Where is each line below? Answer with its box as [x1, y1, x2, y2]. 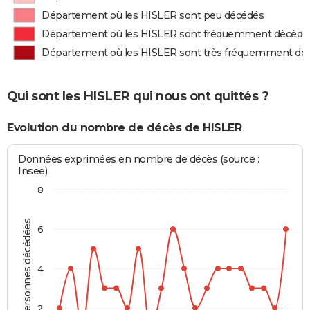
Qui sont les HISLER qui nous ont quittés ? [7, 88, 268, 104]
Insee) [18, 165, 48, 178]
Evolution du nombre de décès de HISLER [7, 120, 241, 134]
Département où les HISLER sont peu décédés [42, 9, 264, 21]
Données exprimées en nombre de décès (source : [18, 153, 259, 166]
